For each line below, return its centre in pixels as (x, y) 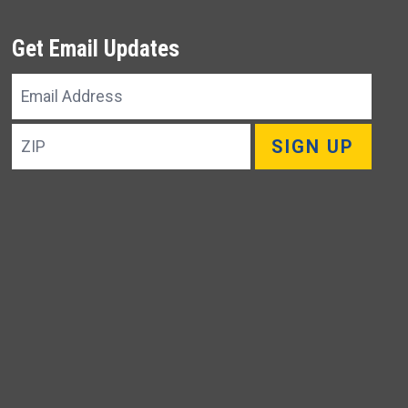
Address (48, 115)
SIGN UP (313, 147)
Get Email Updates (96, 48)
